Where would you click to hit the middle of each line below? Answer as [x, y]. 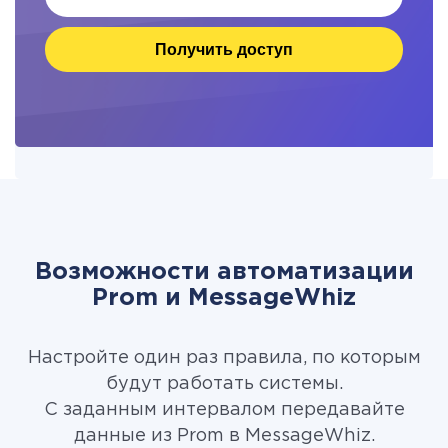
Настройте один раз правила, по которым [224, 358]
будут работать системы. [224, 384]
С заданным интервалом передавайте [224, 410]
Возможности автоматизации [224, 272]
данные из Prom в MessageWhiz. [224, 436]
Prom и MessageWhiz [224, 298]
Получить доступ [224, 49]
